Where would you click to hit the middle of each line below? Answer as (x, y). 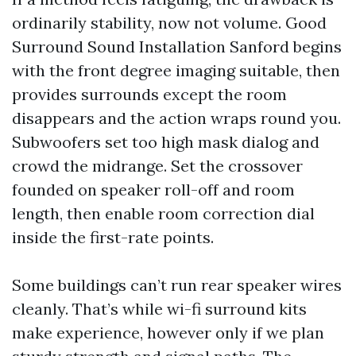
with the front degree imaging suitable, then (176, 70)
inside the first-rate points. (113, 237)
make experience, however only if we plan (168, 333)
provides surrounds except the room (149, 94)
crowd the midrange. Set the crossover (157, 166)
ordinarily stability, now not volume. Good (169, 23)
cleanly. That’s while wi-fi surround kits (159, 309)
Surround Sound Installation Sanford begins (177, 46)
